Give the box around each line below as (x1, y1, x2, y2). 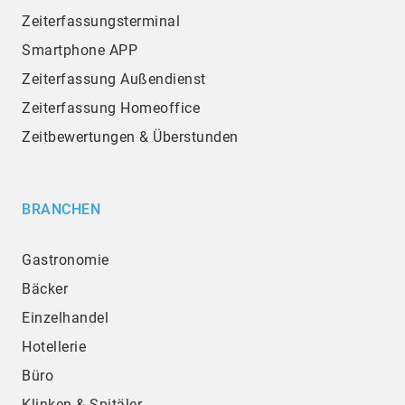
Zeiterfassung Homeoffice (22, 99, 200, 118)
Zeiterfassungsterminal (22, 13, 180, 31)
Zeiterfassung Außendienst (22, 71, 206, 89)
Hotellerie (22, 338, 86, 356)
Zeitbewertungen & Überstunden (22, 128, 239, 146)
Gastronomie (22, 251, 109, 269)
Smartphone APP (22, 42, 137, 60)
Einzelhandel (22, 309, 108, 327)
